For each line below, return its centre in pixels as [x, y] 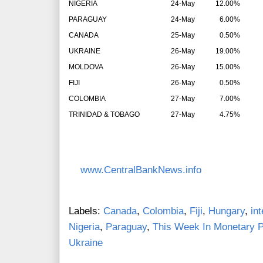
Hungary [227, 211]
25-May [183, 36]
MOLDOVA [86, 67]
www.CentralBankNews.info [141, 170]
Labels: [86, 211]
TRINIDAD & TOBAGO [104, 115]
